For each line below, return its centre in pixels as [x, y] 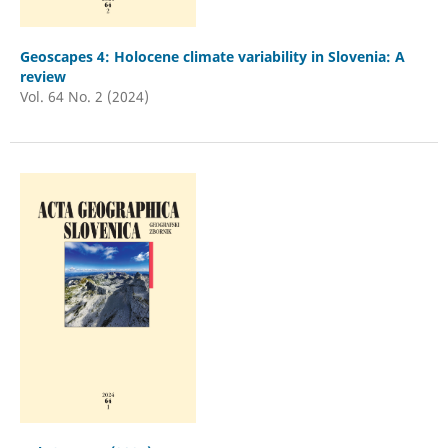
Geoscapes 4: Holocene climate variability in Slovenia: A [212, 57]
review [42, 77]
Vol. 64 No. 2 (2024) [84, 97]
